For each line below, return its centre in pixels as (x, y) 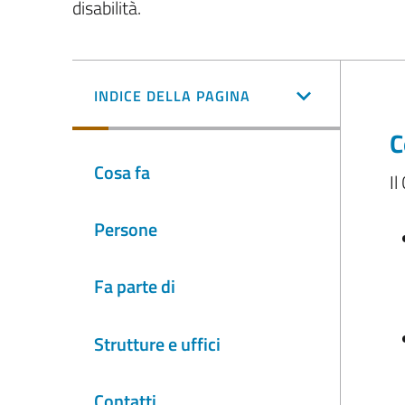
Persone (126, 229)
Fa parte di (135, 287)
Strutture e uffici (157, 344)
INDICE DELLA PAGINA (172, 96)
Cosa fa (122, 172)
